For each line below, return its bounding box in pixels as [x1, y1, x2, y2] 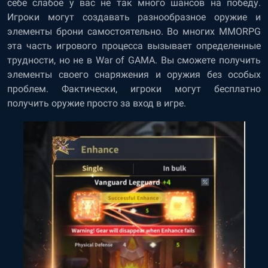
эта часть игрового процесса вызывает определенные [7, 40, 261, 51]
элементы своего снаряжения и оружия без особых [7, 69, 261, 80]
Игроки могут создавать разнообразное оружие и [7, 11, 261, 23]
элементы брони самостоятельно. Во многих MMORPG [7, 26, 261, 37]
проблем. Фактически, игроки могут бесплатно [7, 83, 261, 95]
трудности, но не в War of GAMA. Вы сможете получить [7, 54, 261, 66]
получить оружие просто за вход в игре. [7, 98, 188, 109]
